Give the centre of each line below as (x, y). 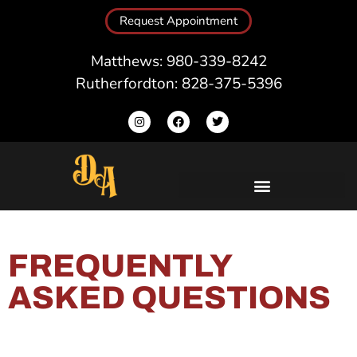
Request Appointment (178, 21)
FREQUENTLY (120, 266)
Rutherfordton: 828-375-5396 (178, 84)
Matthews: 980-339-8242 (178, 61)
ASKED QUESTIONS (169, 298)
